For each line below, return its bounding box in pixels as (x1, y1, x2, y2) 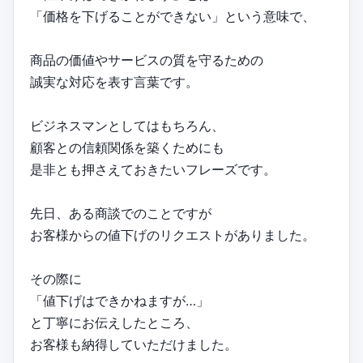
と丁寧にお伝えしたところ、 (30, 314, 199, 331)
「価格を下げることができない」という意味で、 (30, 8, 315, 25)
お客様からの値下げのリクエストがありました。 (30, 227, 315, 244)
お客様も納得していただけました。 (30, 336, 237, 353)
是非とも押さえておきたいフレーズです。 (30, 161, 276, 178)
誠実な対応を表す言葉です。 (30, 74, 199, 91)
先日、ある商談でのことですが (30, 205, 211, 222)
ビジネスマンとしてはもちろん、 (30, 117, 224, 135)
